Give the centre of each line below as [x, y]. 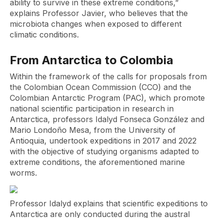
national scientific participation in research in [92, 109]
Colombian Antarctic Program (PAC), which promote [107, 98]
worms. [25, 173]
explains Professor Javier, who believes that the [99, 13]
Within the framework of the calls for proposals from [108, 76]
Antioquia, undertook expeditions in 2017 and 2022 [103, 141]
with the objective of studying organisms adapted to [104, 151]
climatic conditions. [44, 35]
